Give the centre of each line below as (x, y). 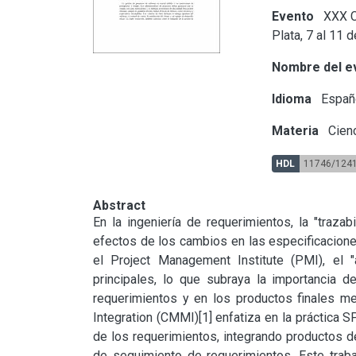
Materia (296, 130)
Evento (293, 16)
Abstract (119, 205)
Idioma (292, 99)
